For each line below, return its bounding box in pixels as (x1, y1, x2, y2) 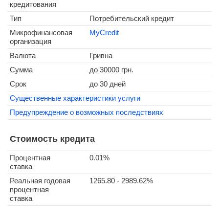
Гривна (89, 51, 112, 60)
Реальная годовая (10, 176, 70, 185)
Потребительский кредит (89, 14, 174, 22)
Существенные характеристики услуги (10, 94, 140, 102)
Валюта (10, 51, 36, 60)
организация (10, 37, 51, 45)
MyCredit (89, 28, 119, 37)
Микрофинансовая (10, 28, 72, 37)
